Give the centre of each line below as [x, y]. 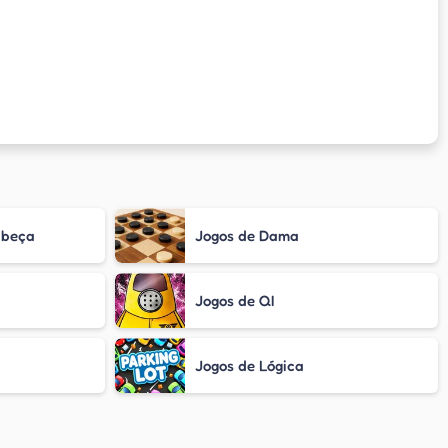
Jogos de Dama [246, 235]
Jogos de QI [234, 300]
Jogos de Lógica [249, 365]
